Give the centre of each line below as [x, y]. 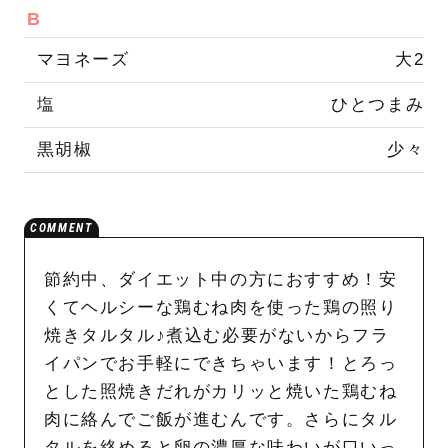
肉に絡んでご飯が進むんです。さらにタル [220, 420]
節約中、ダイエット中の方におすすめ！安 [220, 280]
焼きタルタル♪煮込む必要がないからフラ [216, 336]
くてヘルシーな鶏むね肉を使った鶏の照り [220, 308]
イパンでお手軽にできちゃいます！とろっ [220, 364]
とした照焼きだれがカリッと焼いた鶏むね [220, 392]
